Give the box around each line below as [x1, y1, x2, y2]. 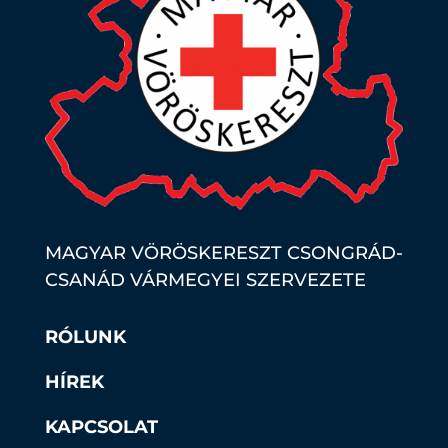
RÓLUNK [44, 325, 126, 348]
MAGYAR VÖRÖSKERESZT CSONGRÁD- [44, 241, 403, 264]
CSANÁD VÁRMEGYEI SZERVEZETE [44, 268, 366, 291]
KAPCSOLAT [44, 415, 158, 438]
